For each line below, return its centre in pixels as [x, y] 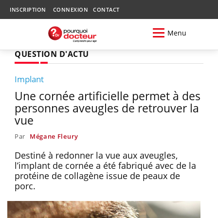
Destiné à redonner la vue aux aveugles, [96, 155]
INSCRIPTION [28, 9]
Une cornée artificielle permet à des [108, 96]
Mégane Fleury [54, 136]
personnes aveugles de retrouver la [107, 108]
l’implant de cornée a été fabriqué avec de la [105, 165]
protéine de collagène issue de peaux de [97, 175]
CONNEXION [70, 9]
